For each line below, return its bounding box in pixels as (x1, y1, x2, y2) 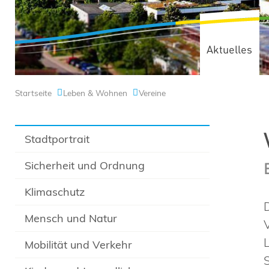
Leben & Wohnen (63, 88, 127, 98)
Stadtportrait (25, 132, 90, 146)
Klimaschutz (25, 185, 85, 199)
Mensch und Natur (25, 211, 118, 225)
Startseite (15, 88, 52, 98)
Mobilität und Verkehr (25, 238, 133, 252)
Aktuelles (207, 44, 252, 56)
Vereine (139, 88, 166, 98)
